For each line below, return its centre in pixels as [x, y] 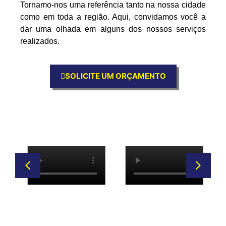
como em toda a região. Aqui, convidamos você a [113, 17]
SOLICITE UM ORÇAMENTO [115, 76]
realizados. [40, 41]
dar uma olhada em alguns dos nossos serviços [113, 29]
